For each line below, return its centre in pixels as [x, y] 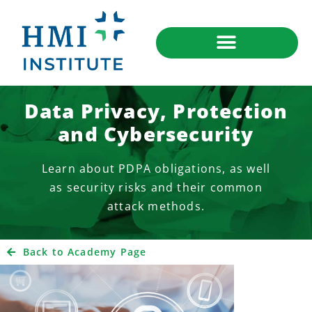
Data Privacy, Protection [156, 110]
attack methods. [156, 206]
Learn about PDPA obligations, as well [156, 168]
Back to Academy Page [85, 251]
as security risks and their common [156, 187]
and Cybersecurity [156, 133]
